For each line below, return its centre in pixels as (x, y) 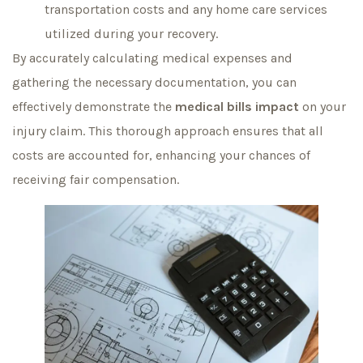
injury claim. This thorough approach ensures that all (168, 130)
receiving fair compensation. (96, 179)
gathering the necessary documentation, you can (154, 82)
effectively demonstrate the (94, 106)
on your (322, 106)
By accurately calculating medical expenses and (152, 58)
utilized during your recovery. (131, 33)
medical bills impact (237, 106)
